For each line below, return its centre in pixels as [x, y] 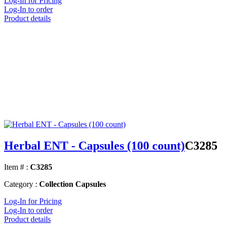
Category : [21, 184]
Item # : [16, 167]
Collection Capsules [73, 184]
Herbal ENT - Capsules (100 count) [94, 146]
